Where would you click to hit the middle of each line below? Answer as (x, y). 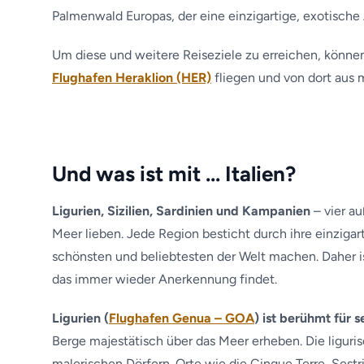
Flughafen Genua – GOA (182, 318)
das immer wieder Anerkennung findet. (165, 279)
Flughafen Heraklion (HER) (132, 78)
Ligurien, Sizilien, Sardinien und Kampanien (181, 211)
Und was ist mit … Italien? (174, 174)
